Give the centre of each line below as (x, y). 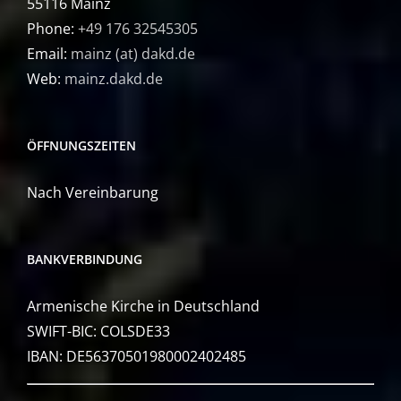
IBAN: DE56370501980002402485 (137, 357)
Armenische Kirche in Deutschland (143, 307)
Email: (49, 54)
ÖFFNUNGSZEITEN (81, 146)
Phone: (52, 29)
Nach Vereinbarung (93, 193)
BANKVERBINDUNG (85, 260)
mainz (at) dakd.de (133, 54)
